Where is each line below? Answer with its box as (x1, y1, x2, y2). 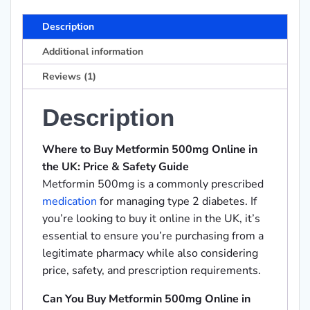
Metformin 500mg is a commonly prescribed (42, 176, 264, 192)
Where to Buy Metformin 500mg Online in (42, 142, 257, 158)
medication (42, 194, 97, 210)
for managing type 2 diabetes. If (97, 194, 257, 210)
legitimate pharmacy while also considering (42, 246, 258, 262)
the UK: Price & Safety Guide (42, 159, 189, 175)
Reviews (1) (42, 70, 96, 84)
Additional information (42, 45, 143, 59)
